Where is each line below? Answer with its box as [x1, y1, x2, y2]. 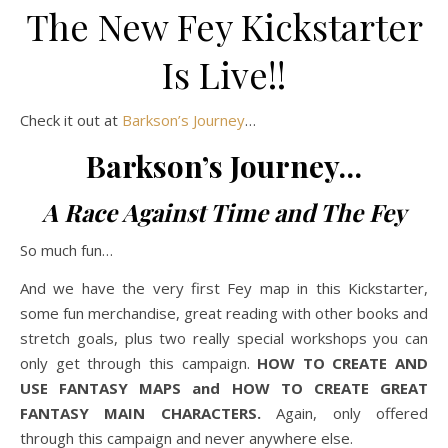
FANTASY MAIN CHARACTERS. [20, 403, 277, 423]
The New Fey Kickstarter [25, 2, 423, 50]
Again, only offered [276, 403, 429, 423]
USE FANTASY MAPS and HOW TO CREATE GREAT [20, 378, 428, 398]
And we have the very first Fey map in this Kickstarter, [20, 278, 428, 298]
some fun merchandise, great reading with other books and [20, 303, 428, 323]
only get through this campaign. [20, 353, 258, 373]
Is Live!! [162, 50, 286, 98]
